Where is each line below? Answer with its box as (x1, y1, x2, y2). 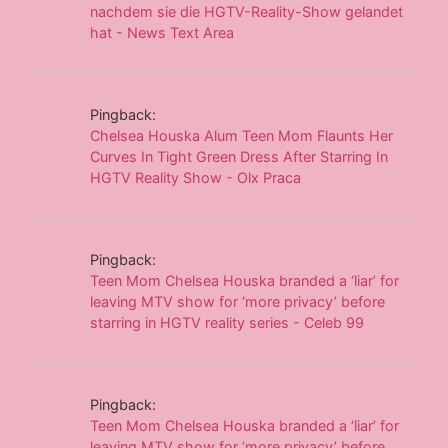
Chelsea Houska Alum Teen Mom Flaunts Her (90, 126, 394, 144)
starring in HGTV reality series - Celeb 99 (90, 313, 365, 331)
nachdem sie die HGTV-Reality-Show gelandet (90, 2, 404, 20)
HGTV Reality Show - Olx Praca (90, 168, 302, 186)
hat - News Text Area (90, 23, 235, 41)
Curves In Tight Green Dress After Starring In (90, 147, 389, 165)
